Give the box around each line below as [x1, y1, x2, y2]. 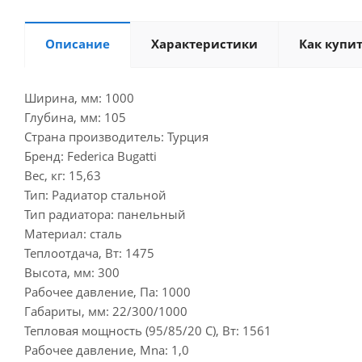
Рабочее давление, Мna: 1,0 [24, 342, 189, 358]
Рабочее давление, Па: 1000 [24, 284, 191, 300]
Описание [45, 36, 110, 52]
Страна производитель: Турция [24, 128, 208, 145]
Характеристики [151, 36, 258, 52]
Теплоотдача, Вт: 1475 [24, 245, 154, 261]
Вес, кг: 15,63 [24, 167, 101, 183]
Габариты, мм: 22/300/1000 [24, 303, 187, 319]
